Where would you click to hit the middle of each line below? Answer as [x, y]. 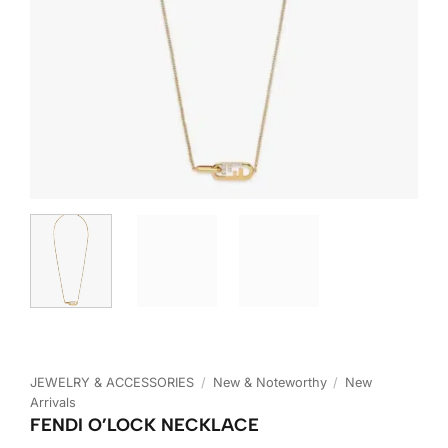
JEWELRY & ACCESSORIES [112, 382]
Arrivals [53, 402]
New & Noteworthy [269, 382]
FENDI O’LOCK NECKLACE [144, 424]
